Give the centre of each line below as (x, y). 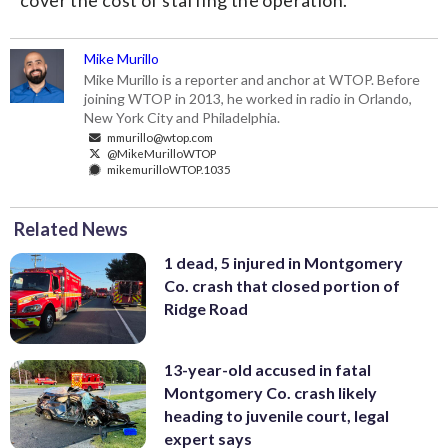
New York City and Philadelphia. (182, 118)
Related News (71, 229)
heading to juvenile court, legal (276, 415)
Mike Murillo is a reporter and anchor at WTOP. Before (252, 80)
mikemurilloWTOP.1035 (168, 169)
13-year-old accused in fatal (267, 369)
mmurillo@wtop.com (159, 137)
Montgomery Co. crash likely (270, 392)
